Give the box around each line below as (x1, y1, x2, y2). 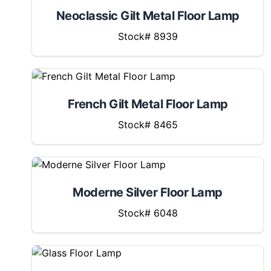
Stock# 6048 (117, 207, 178, 219)
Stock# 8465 (117, 119, 178, 131)
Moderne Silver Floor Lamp (73, 185, 223, 200)
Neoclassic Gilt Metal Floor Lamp (56, 8, 240, 23)
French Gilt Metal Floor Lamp (67, 97, 228, 111)
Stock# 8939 (117, 30, 178, 42)
